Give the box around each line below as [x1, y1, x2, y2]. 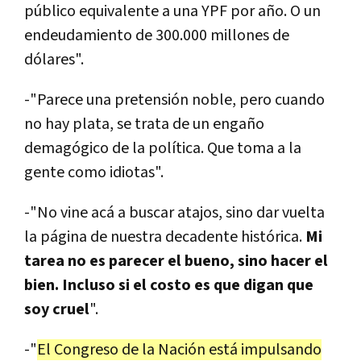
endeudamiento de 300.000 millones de [24, 25, 289, 47]
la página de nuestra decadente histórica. [24, 226, 305, 248]
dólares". [24, 49, 84, 71]
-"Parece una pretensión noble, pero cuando [24, 89, 325, 111]
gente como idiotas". [24, 162, 164, 184]
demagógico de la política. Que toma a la [24, 138, 301, 160]
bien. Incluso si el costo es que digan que [24, 275, 313, 297]
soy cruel [24, 299, 89, 321]
